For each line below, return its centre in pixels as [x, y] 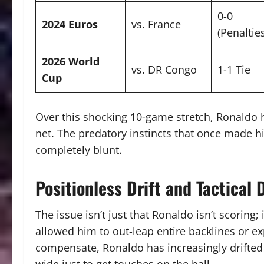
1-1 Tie [234, 70]
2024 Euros [70, 24]
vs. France [156, 24]
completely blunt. [79, 150]
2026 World [71, 62]
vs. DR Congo [164, 70]
